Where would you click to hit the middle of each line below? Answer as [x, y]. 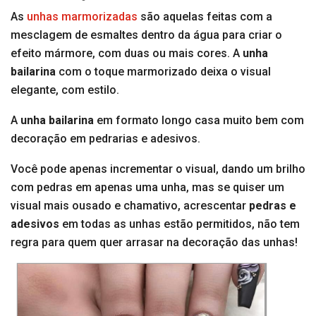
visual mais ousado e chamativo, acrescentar [130, 206]
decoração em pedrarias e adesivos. [105, 139]
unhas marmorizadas [82, 17]
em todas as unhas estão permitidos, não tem [180, 224]
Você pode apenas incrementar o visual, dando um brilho [158, 169]
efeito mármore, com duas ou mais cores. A [127, 54]
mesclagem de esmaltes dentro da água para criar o [146, 35]
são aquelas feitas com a [205, 17]
